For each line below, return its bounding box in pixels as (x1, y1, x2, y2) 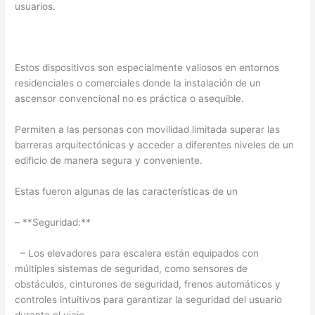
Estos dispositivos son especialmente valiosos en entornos (15, 62, 280, 74)
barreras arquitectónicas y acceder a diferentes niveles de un (15, 139, 295, 151)
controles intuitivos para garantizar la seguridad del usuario (15, 293, 283, 305)
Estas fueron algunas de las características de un (15, 186, 238, 198)
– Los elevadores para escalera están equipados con (15, 247, 259, 259)
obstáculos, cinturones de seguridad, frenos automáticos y (15, 278, 281, 290)
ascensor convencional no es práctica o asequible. (15, 93, 245, 105)
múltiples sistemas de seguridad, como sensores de (15, 262, 248, 274)
